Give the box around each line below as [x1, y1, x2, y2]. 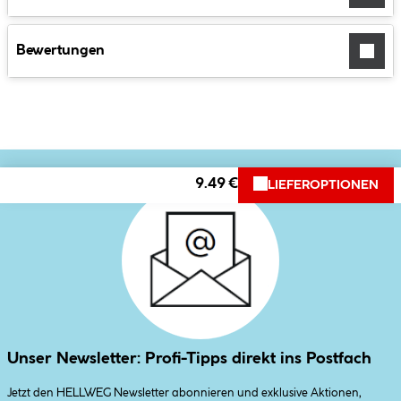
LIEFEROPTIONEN [268, 178, 379, 192]
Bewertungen [16, 43, 105, 57]
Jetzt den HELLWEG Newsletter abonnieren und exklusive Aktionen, [7, 387, 362, 398]
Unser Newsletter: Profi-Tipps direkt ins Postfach [7, 350, 371, 366]
